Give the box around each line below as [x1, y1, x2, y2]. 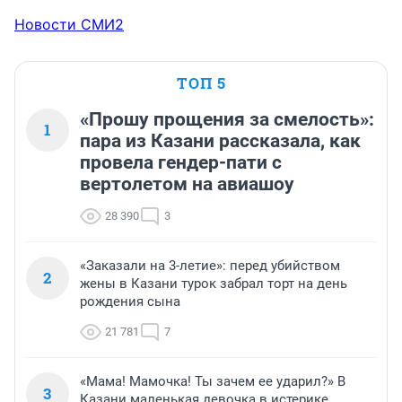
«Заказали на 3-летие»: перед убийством [80, 257, 340, 274]
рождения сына [80, 293, 180, 310]
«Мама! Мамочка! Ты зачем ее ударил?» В [80, 372, 345, 389]
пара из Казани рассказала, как [80, 129, 361, 152]
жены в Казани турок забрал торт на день [80, 275, 347, 292]
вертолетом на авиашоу [80, 172, 294, 195]
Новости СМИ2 [14, 14, 124, 33]
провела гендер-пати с [80, 151, 282, 173]
